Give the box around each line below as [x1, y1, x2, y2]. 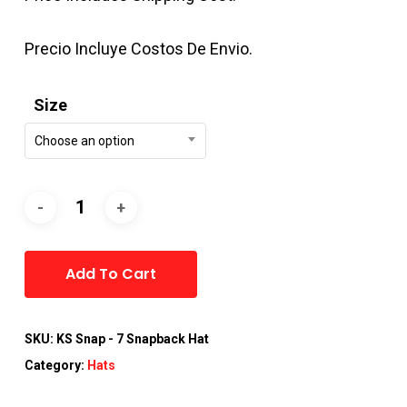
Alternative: [196, 228, 285, 248]
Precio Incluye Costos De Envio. [24, 39, 253, 59]
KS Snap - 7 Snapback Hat [55, 332, 209, 347]
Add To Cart [65, 263, 156, 285]
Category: [24, 358, 87, 373]
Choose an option [34, 134, 134, 149]
